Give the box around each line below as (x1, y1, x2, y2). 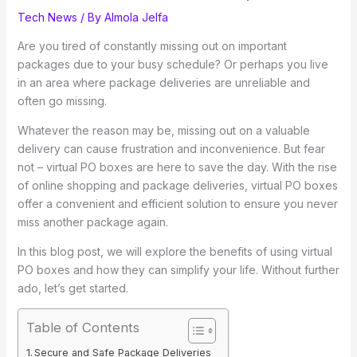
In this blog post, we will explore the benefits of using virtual (17, 245, 332, 259)
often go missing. (17, 94, 107, 108)
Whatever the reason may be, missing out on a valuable (17, 124, 310, 138)
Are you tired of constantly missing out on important (17, 39, 287, 53)
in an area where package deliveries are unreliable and (17, 76, 310, 90)
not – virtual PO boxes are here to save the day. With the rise (17, 160, 337, 175)
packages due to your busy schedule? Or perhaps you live (17, 57, 328, 72)
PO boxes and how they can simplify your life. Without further (17, 263, 339, 277)
